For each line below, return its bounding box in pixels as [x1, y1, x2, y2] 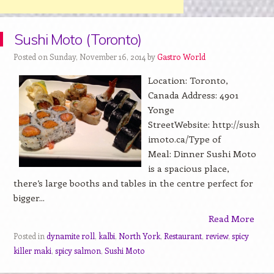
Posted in [13, 230, 46, 241]
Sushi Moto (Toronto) [14, 29, 141, 48]
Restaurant [163, 230, 202, 241]
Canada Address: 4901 [147, 88, 239, 101]
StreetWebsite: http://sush [147, 117, 260, 130]
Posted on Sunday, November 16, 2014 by [13, 51, 157, 62]
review [205, 230, 228, 241]
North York [118, 230, 160, 241]
